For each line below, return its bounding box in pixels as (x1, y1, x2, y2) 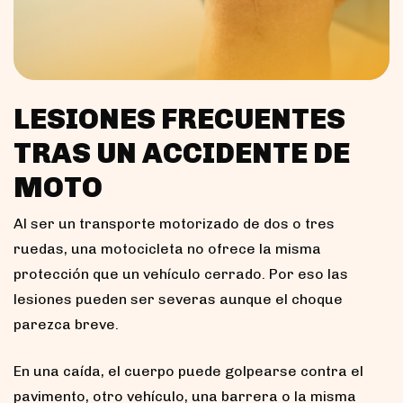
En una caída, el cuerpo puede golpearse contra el (13, 362, 363, 380)
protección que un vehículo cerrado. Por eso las (13, 264, 348, 282)
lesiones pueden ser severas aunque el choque (13, 290, 343, 308)
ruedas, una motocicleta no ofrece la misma (13, 239, 321, 257)
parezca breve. (13, 315, 119, 333)
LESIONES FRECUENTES (13, 101, 345, 136)
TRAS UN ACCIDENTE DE (13, 135, 350, 170)
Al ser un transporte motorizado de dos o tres (13, 214, 335, 232)
